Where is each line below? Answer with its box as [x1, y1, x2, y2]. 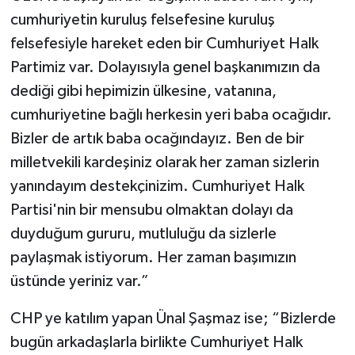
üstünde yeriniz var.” [10, 273, 149, 290]
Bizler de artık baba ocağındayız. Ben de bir [10, 131, 304, 147]
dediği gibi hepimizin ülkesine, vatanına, [10, 83, 277, 100]
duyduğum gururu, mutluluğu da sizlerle [10, 226, 277, 242]
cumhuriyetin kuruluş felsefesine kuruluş [10, 12, 275, 29]
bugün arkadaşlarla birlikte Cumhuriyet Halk [10, 334, 303, 351]
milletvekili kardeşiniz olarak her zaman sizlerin [10, 155, 319, 171]
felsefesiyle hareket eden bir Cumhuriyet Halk [10, 36, 319, 52]
